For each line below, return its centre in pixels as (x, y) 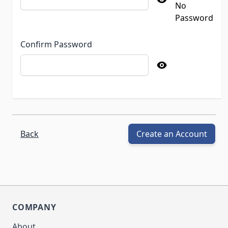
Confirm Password (56, 45)
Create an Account (172, 134)
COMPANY (34, 207)
